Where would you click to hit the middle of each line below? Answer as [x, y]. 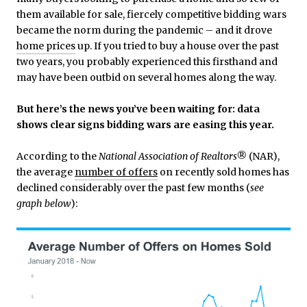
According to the [58, 156]
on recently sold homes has [223, 172]
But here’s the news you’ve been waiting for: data [138, 109]
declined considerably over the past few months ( [133, 188]
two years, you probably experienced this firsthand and [147, 62]
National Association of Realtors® [173, 156]
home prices [46, 46]
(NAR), [263, 156]
